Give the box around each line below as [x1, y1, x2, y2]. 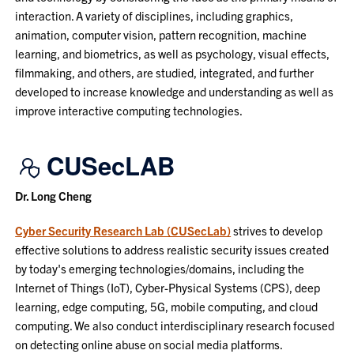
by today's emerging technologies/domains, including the [15, 260, 305, 276]
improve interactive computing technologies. [15, 102, 243, 118]
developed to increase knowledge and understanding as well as [15, 83, 334, 99]
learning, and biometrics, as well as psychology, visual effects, [15, 45, 330, 61]
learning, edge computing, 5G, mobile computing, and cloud [15, 298, 318, 314]
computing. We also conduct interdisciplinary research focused [15, 317, 335, 333]
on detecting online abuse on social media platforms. [15, 336, 284, 352]
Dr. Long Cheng [15, 187, 92, 203]
